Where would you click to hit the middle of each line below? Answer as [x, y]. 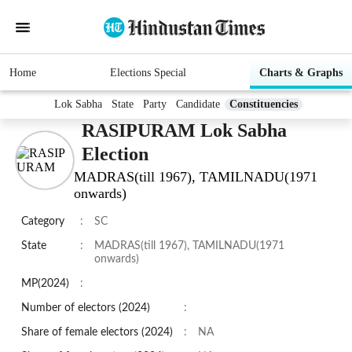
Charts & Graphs [301, 73]
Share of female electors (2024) [97, 333]
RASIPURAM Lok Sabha [184, 131]
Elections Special [148, 73]
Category [43, 222]
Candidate [198, 104]
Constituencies [264, 104]
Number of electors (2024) [86, 308]
